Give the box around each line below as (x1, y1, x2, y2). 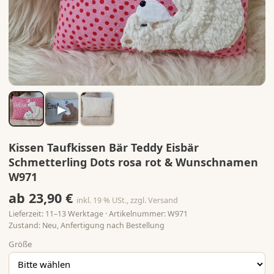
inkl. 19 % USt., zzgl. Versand (76, 194, 178, 206)
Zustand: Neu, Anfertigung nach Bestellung (9, 220, 165, 231)
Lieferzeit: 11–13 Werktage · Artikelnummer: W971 (9, 209, 188, 219)
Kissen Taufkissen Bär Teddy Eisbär (9, 140, 199, 155)
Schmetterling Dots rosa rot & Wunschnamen (9, 155, 258, 169)
